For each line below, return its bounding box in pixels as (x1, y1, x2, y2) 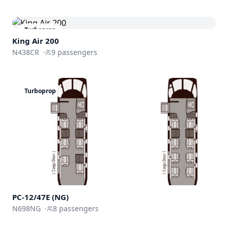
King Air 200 (12, 36, 59, 46)
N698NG (12, 203, 41, 213)
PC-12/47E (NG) (12, 191, 69, 202)
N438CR (12, 47, 39, 57)
